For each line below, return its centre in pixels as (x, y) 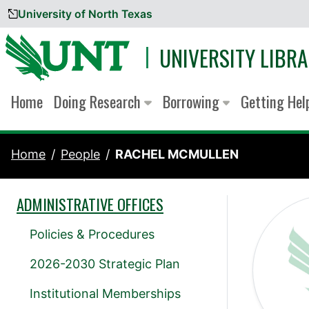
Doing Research (99, 102)
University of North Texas (85, 14)
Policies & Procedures (92, 235)
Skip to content (57, 21)
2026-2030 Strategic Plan (105, 264)
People (80, 154)
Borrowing (192, 102)
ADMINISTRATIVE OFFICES (90, 205)
